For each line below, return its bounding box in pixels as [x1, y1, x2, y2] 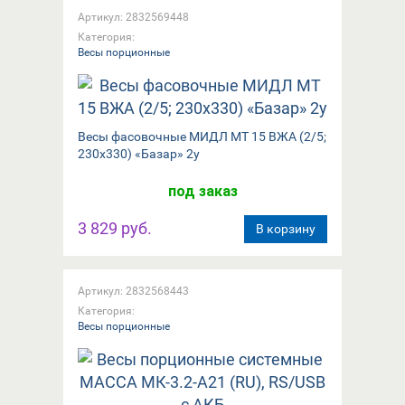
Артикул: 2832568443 [78, 284, 189, 297]
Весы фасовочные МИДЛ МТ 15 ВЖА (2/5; [78, 128, 326, 144]
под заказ [167, 182, 238, 200]
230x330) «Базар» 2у [78, 146, 200, 161]
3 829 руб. [78, 218, 152, 238]
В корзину [256, 221, 316, 236]
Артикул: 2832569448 [78, 10, 189, 24]
